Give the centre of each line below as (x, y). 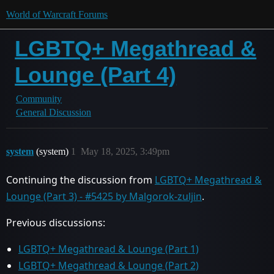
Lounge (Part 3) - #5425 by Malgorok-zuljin (104, 196)
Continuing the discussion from (80, 180)
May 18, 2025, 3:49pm (125, 151)
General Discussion (54, 112)
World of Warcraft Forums (57, 14)
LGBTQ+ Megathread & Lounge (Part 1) (109, 249)
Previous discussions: (56, 223)
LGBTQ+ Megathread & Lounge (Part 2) (109, 265)
